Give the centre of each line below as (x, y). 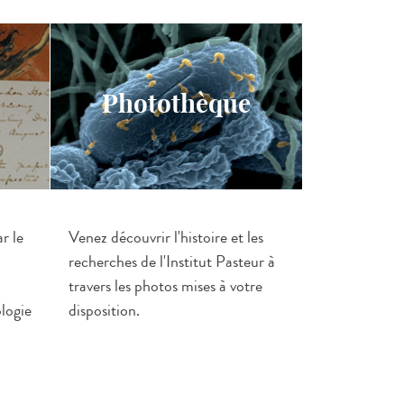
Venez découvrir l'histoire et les (166, 237)
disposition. (104, 310)
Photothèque (176, 104)
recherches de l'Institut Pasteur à (172, 262)
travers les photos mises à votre (165, 286)
